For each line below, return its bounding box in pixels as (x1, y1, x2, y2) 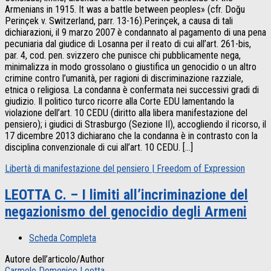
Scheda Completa (29, 232, 96, 244)
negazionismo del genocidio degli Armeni (5, 203, 247, 221)
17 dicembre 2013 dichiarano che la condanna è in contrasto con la (5, 130, 258, 142)
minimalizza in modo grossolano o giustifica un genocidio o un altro (5, 61, 256, 73)
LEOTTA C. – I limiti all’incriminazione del (5, 186, 248, 204)
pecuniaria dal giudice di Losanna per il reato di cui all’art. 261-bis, (5, 38, 251, 50)
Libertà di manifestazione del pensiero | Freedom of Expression (5, 163, 245, 175)
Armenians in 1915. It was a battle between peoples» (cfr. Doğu (5, 4, 245, 16)
